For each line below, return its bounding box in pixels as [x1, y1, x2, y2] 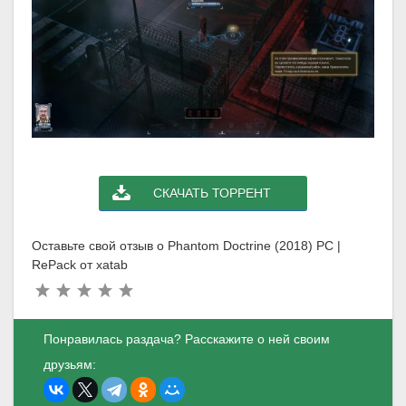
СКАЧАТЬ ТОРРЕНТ [153, 185, 271, 200]
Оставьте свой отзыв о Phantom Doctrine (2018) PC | [32, 237, 341, 253]
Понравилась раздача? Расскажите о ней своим [43, 332, 331, 347]
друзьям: [43, 357, 97, 372]
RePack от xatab [32, 256, 128, 272]
